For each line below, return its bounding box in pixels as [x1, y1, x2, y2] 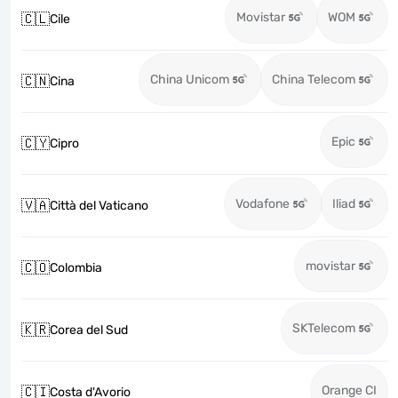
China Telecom [272, 72, 355, 87]
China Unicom [150, 72, 229, 87]
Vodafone [235, 196, 290, 211]
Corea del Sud [50, 322, 128, 338]
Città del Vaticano [50, 198, 148, 213]
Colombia [50, 260, 102, 275]
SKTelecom [292, 321, 355, 336]
